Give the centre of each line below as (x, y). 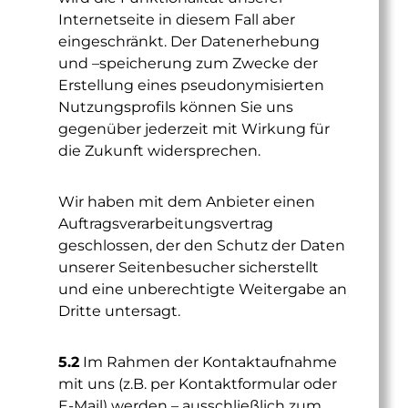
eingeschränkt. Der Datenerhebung (189, 41)
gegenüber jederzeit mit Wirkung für (194, 129)
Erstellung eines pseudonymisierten (191, 85)
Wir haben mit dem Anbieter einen (187, 202)
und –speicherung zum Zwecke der (188, 63)
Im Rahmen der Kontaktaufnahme (208, 362)
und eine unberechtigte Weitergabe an (203, 289)
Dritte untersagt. (119, 311)
